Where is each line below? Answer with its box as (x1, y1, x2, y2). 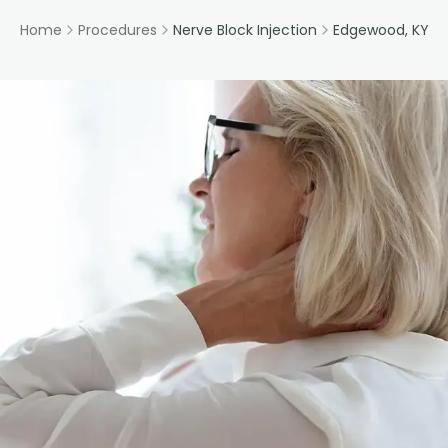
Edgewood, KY (332, 20, 429, 40)
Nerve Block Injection (172, 20, 317, 40)
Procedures (77, 20, 157, 40)
